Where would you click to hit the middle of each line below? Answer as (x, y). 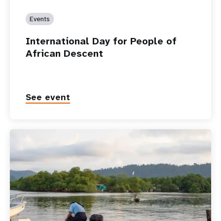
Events (40, 18)
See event (48, 97)
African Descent (64, 53)
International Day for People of (101, 41)
